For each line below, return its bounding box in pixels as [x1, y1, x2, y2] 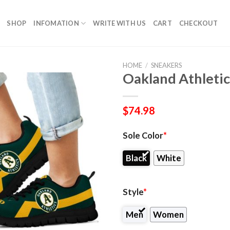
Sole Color [123, 130, 163, 141]
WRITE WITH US [93, 19, 146, 27]
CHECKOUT [179, 19, 218, 27]
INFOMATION [33, 19, 79, 27]
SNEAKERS [150, 61, 182, 69]
